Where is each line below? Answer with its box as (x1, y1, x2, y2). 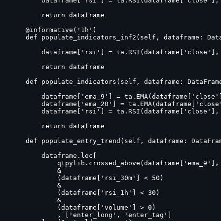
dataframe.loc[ (10, 151, 97, 159)
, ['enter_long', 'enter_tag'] (10, 211, 172, 219)
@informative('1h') (10, 26, 97, 34)
